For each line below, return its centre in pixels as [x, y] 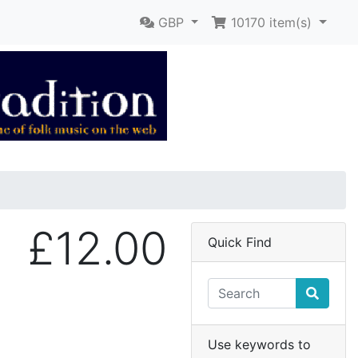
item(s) [289, 22]
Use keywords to [259, 345]
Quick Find [240, 243]
